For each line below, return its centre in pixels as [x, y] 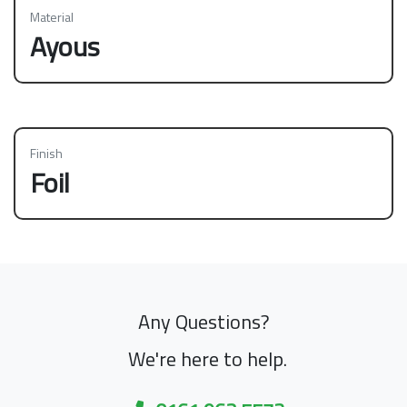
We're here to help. [207, 358]
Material [52, 16]
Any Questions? [203, 321]
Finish [46, 153]
